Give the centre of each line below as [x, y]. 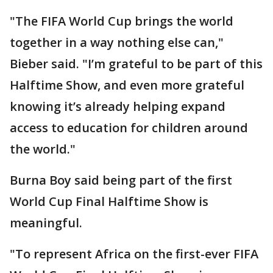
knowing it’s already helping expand [118, 106]
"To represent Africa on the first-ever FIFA [134, 253]
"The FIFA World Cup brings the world [122, 21]
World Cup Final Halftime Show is [109, 201]
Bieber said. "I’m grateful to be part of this [136, 63]
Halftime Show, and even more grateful [127, 85]
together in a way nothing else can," [117, 42]
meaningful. [46, 222]
